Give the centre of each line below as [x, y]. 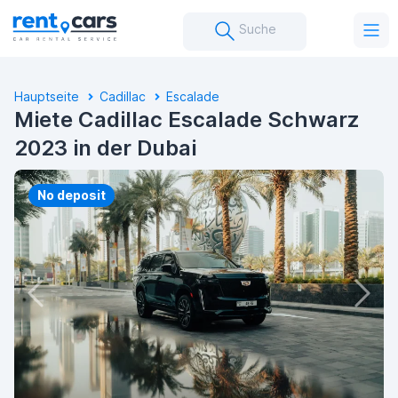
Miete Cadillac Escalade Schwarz [187, 119]
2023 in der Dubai [105, 148]
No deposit [72, 195]
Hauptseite [47, 96]
